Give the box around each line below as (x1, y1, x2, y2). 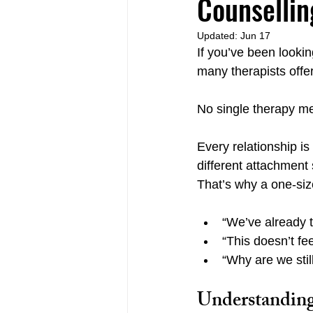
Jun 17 (240, 30, 270, 41)
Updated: (197, 30, 240, 41)
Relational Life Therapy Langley (155, 47, 296, 59)
